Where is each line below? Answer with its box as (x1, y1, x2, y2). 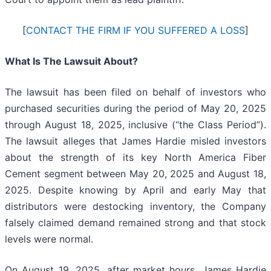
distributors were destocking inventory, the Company (5, 200, 266, 213)
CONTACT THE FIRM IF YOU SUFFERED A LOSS (26, 24, 245, 37)
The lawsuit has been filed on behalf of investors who (5, 86, 266, 99)
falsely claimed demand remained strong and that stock (5, 217, 266, 229)
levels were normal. (5, 233, 93, 246)
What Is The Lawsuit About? (5, 55, 138, 68)
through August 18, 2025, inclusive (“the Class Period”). (5, 119, 266, 131)
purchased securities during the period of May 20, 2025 (5, 102, 266, 115)
